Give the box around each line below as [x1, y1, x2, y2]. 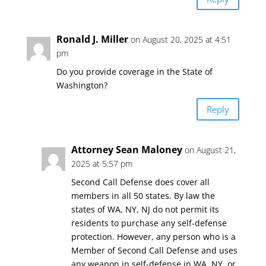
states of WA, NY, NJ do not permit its [71, 204, 219, 215]
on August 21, [184, 144, 236, 156]
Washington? [56, 80, 107, 91]
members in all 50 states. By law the [71, 190, 215, 201]
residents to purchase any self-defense [71, 217, 227, 229]
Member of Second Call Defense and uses [71, 245, 237, 256]
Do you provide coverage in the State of [56, 66, 213, 77]
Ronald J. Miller [56, 33, 128, 46]
